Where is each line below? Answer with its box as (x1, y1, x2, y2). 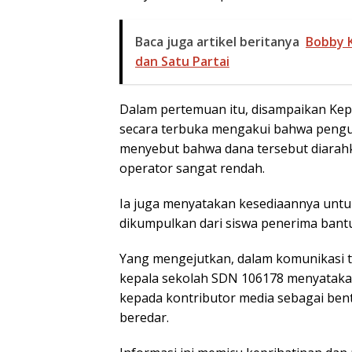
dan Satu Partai (135, 52, 229, 70)
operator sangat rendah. (119, 159, 265, 177)
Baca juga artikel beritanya (135, 32, 299, 50)
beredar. (119, 308, 169, 326)
